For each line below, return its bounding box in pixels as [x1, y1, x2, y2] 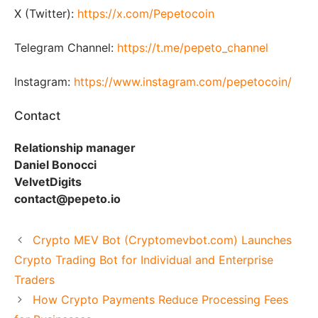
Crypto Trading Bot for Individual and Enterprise [14, 252, 273, 267]
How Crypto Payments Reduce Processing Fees [32, 292, 288, 307]
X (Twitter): [14, 6, 77, 21]
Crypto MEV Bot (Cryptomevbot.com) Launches [32, 232, 292, 247]
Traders [14, 272, 55, 287]
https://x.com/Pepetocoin [77, 6, 214, 21]
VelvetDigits [14, 174, 82, 189]
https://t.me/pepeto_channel [117, 40, 268, 55]
